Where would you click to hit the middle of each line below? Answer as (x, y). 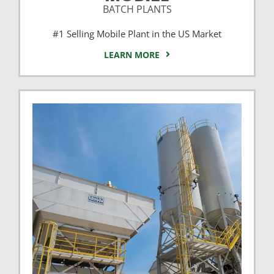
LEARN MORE (132, 54)
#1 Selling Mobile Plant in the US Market (137, 33)
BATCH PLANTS (137, 9)
